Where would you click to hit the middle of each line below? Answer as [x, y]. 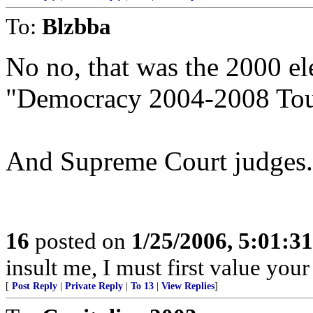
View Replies [188, 286]
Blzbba [77, 26]
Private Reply [94, 286]
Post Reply [35, 286]
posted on [80, 241]
